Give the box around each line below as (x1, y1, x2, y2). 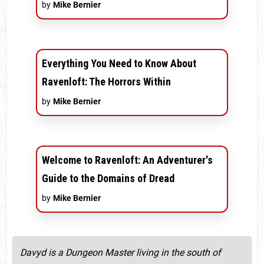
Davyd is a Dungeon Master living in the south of (20, 246, 221, 258)
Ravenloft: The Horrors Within (42, 75, 171, 88)
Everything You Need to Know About (42, 57, 196, 70)
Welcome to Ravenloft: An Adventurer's (42, 153, 213, 166)
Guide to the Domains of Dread (42, 171, 174, 184)
